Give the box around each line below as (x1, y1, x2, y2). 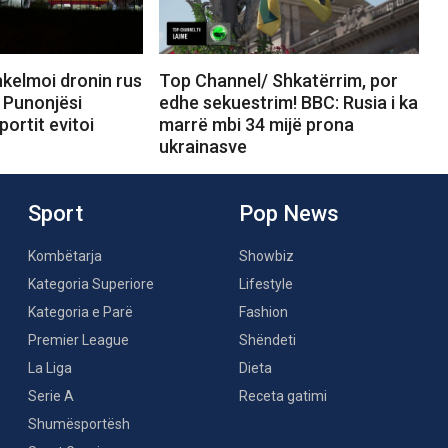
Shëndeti (239, 331, 296, 348)
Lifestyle (239, 275, 293, 292)
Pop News (239, 200, 339, 226)
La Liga (28, 359, 72, 376)
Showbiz (239, 247, 294, 264)
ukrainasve (158, 135, 247, 157)
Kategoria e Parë (28, 303, 133, 320)
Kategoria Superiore (28, 275, 154, 292)
